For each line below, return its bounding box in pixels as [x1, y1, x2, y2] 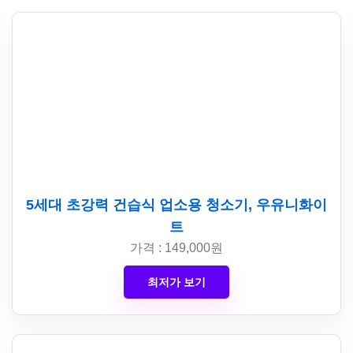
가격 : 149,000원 [130, 241, 223, 255]
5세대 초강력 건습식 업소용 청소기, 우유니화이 [26, 197, 327, 213]
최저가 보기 [147, 276, 206, 288]
